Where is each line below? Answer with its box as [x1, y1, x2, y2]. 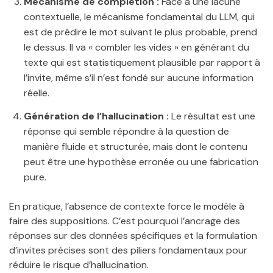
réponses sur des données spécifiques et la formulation [9, 229, 257, 243]
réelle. [24, 87, 49, 100]
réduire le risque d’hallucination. [9, 258, 149, 272]
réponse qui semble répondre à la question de [24, 125, 229, 138]
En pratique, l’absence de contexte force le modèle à [9, 200, 244, 213]
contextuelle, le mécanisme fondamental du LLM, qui [24, 10, 255, 24]
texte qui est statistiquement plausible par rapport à [24, 56, 260, 69]
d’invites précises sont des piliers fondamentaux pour [9, 244, 247, 257]
